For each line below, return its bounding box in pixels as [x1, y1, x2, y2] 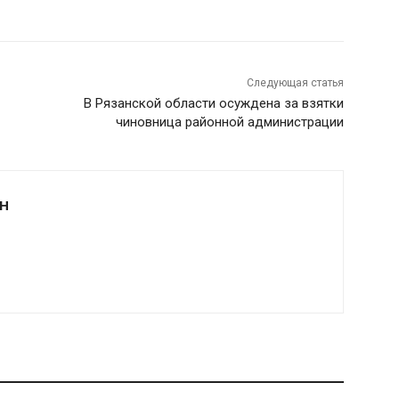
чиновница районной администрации [115, 113, 344, 130]
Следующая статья [246, 76, 344, 89]
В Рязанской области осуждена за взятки [83, 94, 344, 111]
